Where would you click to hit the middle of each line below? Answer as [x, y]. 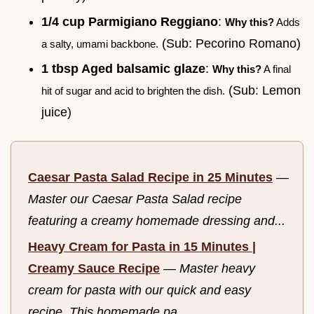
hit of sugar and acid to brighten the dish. [133, 91]
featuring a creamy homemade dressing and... [157, 221]
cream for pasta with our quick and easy [139, 290]
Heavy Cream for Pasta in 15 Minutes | [142, 246]
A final [276, 69]
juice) [56, 112]
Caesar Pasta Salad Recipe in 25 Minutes [150, 178]
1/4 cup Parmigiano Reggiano [130, 21]
